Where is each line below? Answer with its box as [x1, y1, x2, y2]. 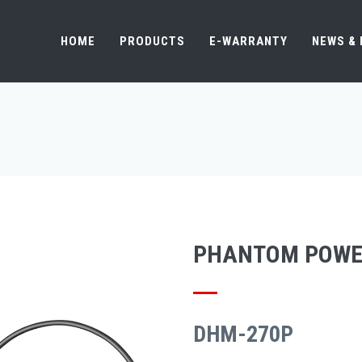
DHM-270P [193, 321, 293, 347]
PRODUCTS [120, 34, 185, 48]
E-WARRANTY [209, 34, 288, 48]
